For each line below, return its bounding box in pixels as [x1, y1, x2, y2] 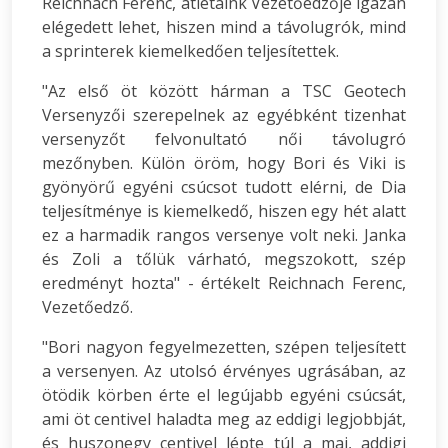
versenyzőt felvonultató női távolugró [42, 128, 406, 151]
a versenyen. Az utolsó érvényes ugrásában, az [42, 360, 406, 383]
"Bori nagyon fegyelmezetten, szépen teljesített [42, 336, 406, 359]
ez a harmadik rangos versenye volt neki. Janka [42, 224, 406, 247]
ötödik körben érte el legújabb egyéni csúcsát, [42, 384, 406, 407]
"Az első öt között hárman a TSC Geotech [42, 80, 406, 103]
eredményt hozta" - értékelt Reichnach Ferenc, [42, 272, 406, 295]
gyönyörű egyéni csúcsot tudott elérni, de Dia [42, 176, 406, 199]
